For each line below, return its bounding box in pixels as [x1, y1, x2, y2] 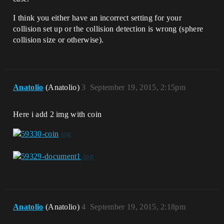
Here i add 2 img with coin [13, 109, 102, 118]
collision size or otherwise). [13, 35, 104, 44]
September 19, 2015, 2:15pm [89, 82, 186, 91]
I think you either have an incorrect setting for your [13, 13, 181, 22]
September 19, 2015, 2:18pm [89, 202, 186, 211]
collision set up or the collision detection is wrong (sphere [13, 24, 203, 33]
